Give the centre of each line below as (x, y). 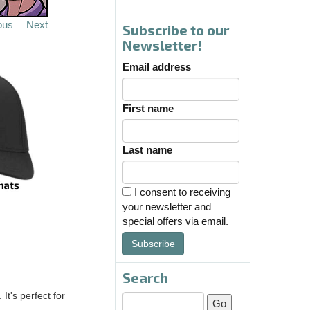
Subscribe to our (176, 30)
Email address (157, 67)
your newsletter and (167, 207)
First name (148, 109)
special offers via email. (175, 221)
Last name (147, 150)
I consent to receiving (181, 192)
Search (145, 278)
